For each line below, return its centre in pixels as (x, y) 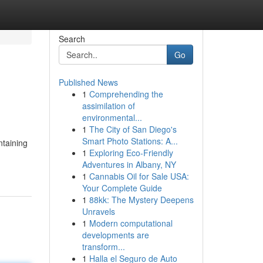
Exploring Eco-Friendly (131, 153)
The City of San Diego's (133, 129)
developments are (115, 235)
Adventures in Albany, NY (129, 164)
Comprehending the (126, 94)
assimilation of (108, 106)
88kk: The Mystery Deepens (141, 200)
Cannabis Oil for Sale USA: (139, 176)
